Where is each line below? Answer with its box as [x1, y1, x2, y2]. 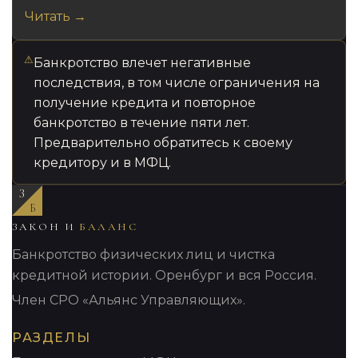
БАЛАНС [79, 220, 138, 233]
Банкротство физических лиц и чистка [12, 246, 275, 262]
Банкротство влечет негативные [34, 54, 252, 70]
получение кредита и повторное [34, 94, 257, 110]
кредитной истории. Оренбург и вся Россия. [12, 267, 316, 283]
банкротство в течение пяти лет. [34, 114, 250, 130]
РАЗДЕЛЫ [12, 329, 91, 345]
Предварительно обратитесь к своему [34, 134, 293, 150]
